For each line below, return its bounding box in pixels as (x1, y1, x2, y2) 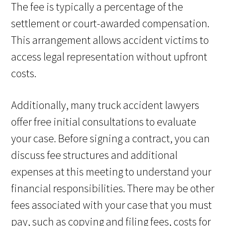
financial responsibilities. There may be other (11, 181, 215, 196)
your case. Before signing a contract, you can (11, 131, 210, 146)
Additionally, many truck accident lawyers (11, 98, 200, 112)
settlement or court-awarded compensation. (11, 16, 210, 31)
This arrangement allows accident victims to (11, 33, 209, 47)
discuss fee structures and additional (11, 148, 178, 162)
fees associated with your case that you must (11, 198, 212, 212)
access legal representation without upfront (11, 49, 208, 64)
